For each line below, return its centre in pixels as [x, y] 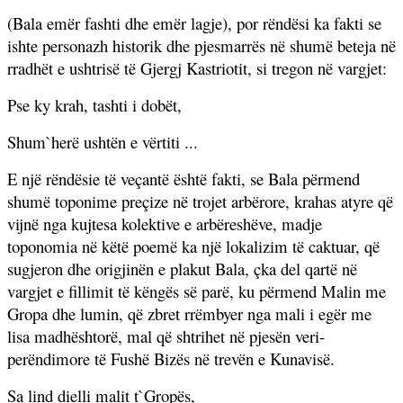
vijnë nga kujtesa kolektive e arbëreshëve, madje [165, 223]
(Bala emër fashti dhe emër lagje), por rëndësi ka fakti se [194, 22]
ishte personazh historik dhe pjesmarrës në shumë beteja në [201, 45]
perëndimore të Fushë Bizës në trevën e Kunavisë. [171, 358]
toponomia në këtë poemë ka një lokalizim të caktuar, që [193, 246]
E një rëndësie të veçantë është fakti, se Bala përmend [184, 178]
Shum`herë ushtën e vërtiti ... [103, 141]
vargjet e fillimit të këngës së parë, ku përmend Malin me [197, 291]
